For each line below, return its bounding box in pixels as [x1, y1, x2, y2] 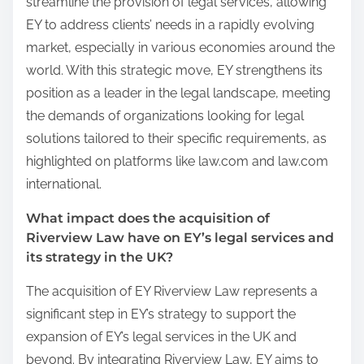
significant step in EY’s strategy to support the [26, 305, 296, 322]
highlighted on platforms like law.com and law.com [26, 153, 328, 169]
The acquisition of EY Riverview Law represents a [26, 283, 318, 299]
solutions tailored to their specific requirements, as [26, 130, 327, 146]
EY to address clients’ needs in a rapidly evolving [26, 16, 314, 32]
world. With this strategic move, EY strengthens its [26, 62, 323, 78]
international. [26, 175, 102, 192]
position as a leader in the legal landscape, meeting [26, 84, 331, 101]
